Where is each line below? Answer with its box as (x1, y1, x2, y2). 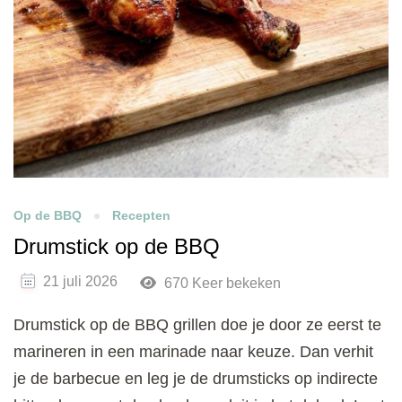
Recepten (112, 208, 170, 223)
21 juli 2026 (43, 274, 118, 290)
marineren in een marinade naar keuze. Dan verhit (13, 343, 373, 362)
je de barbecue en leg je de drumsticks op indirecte (13, 370, 378, 389)
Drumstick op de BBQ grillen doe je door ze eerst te (13, 316, 381, 335)
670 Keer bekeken (160, 275, 281, 292)
